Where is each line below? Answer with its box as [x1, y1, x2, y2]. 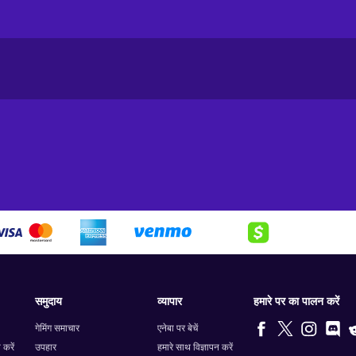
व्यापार [157, 296, 182, 308]
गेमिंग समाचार [35, 323, 80, 333]
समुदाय [35, 296, 63, 308]
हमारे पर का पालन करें [253, 296, 339, 308]
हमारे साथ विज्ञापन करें [157, 342, 233, 352]
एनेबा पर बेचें [157, 323, 198, 333]
